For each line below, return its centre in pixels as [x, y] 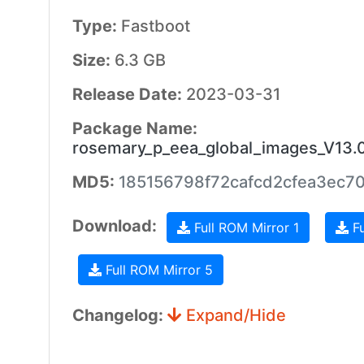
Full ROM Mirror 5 [157, 270]
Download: [116, 226]
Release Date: [129, 94]
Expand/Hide [234, 315]
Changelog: [119, 315]
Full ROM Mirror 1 [244, 227]
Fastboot [155, 26]
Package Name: [134, 128]
